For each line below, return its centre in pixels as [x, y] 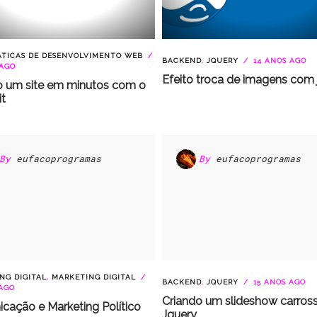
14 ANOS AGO [278, 60]
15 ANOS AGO [278, 282]
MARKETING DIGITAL [93, 277]
